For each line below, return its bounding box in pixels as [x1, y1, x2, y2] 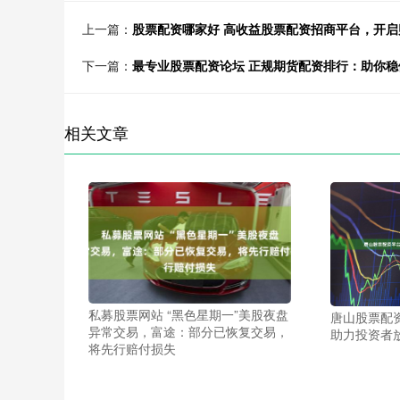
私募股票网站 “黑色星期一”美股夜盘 [88, 305, 289, 324]
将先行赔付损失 [88, 339, 177, 358]
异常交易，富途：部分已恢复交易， [88, 322, 289, 341]
